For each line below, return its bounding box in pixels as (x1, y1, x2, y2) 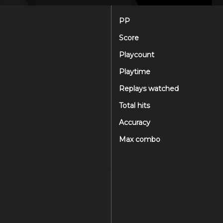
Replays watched (119, 84, 179, 93)
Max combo (119, 135, 160, 144)
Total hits (119, 101, 150, 110)
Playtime (119, 67, 150, 76)
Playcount (119, 50, 154, 59)
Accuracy (119, 118, 150, 127)
